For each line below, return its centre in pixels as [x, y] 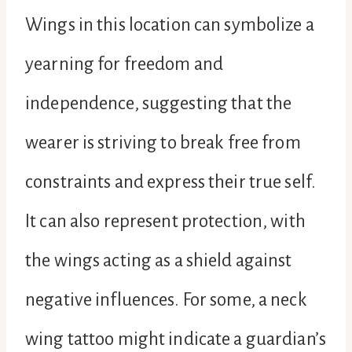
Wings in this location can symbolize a [170, 24]
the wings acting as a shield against [159, 260]
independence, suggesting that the [159, 103]
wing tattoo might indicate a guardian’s [176, 339]
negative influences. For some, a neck [166, 299]
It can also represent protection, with [165, 221]
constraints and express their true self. [170, 181]
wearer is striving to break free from [163, 142]
